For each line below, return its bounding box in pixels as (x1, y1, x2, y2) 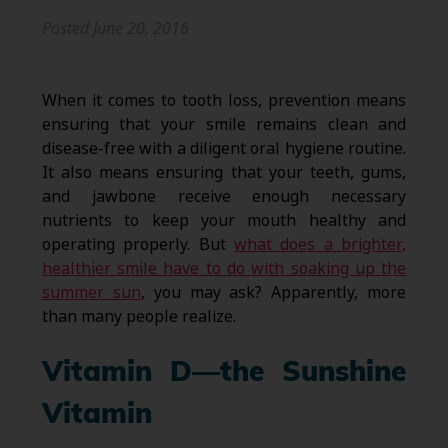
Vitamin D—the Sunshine (41, 360, 407, 389)
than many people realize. (41, 305, 236, 329)
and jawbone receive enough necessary (41, 185, 407, 209)
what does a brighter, (234, 233, 407, 257)
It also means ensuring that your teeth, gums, (41, 161, 407, 185)
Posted (41, 17, 93, 41)
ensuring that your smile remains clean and (41, 113, 407, 137)
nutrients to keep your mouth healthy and (41, 209, 407, 233)
